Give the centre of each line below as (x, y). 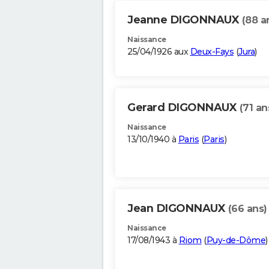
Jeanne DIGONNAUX (185, 20)
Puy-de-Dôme (236, 240)
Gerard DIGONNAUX (183, 108)
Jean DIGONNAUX (178, 209)
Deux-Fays (212, 52)
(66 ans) (247, 209)
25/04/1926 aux (159, 52)
